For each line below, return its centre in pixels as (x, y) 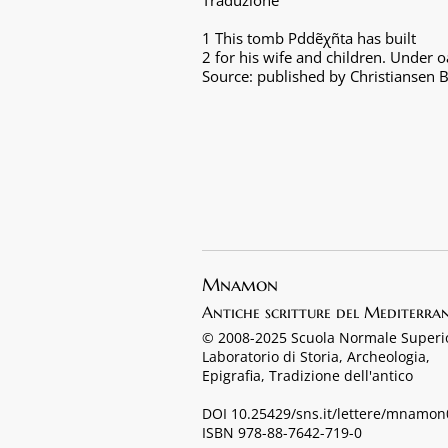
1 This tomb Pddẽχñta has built (309, 38)
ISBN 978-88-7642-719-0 (282, 432)
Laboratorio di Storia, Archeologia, (316, 356)
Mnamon (240, 284)
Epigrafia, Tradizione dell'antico (307, 375)
